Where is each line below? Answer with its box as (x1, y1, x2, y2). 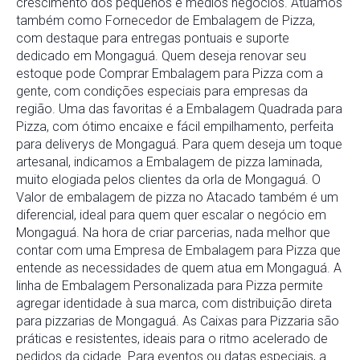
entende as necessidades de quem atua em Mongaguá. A (16, 260, 342, 276)
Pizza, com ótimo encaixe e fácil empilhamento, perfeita (16, 119, 333, 135)
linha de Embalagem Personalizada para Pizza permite (16, 278, 323, 294)
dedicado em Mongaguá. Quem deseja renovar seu (16, 48, 306, 64)
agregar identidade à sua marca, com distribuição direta (16, 296, 332, 312)
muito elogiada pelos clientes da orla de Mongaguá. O (16, 172, 321, 188)
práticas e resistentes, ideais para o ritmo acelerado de (16, 331, 328, 347)
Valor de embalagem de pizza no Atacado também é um (16, 190, 338, 206)
